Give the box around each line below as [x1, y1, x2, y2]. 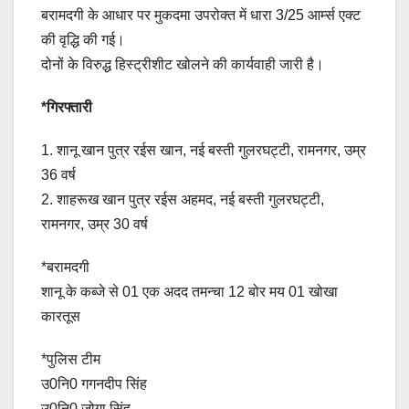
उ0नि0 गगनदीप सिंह [41, 375, 147, 392]
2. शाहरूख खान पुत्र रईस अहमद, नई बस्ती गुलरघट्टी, [41, 191, 324, 207]
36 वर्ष [41, 166, 76, 183]
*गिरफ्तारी [41, 99, 92, 115]
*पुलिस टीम [41, 351, 100, 367]
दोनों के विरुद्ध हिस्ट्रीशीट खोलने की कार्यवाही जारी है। [41, 56, 324, 72]
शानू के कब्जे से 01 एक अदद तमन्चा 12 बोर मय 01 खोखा [41, 283, 338, 299]
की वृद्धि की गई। [41, 31, 125, 47]
